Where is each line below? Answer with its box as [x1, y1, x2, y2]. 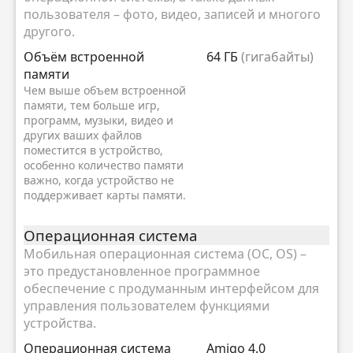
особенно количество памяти [24, 158, 184, 173]
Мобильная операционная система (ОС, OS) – [24, 244, 307, 262]
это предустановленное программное [24, 262, 260, 280]
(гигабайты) [241, 48, 314, 66]
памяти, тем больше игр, [24, 98, 160, 113]
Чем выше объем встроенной [24, 83, 186, 98]
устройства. [24, 314, 96, 332]
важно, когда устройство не [24, 173, 174, 188]
